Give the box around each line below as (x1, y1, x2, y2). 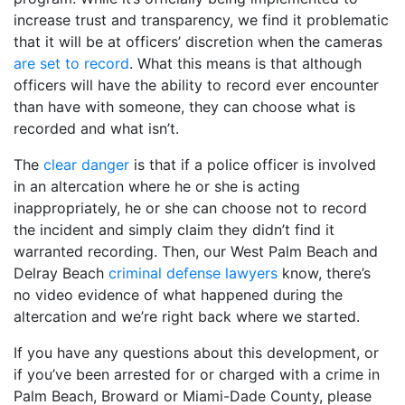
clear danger (43, 155, 129, 174)
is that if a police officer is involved (129, 155, 376, 174)
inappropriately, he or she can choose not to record (14, 198, 367, 217)
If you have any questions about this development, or (14, 343, 379, 362)
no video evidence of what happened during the (14, 285, 343, 304)
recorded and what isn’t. (14, 118, 179, 137)
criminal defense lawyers (108, 263, 278, 282)
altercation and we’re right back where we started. (14, 306, 360, 325)
